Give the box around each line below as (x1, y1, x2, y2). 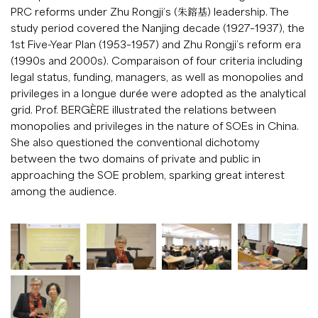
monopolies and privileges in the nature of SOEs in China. (11, 119, 299, 132)
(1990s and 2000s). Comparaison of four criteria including (11, 53, 302, 67)
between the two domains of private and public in (11, 151, 261, 165)
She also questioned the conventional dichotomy (11, 135, 260, 148)
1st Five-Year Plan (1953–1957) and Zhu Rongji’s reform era (11, 37, 301, 50)
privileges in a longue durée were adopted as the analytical (11, 86, 306, 99)
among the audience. (11, 184, 116, 197)
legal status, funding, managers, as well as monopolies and (11, 70, 303, 83)
